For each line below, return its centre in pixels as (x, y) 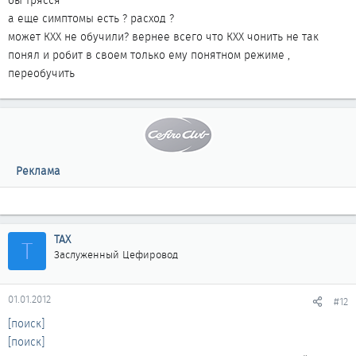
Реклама (38, 171)
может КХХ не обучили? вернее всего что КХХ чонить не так (163, 37)
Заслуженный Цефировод (116, 255)
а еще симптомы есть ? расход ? (91, 18)
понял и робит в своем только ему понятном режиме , (149, 55)
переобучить (41, 73)
